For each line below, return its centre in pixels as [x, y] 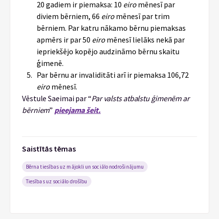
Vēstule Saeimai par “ [57, 98]
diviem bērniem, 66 [69, 16]
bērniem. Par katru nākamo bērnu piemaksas [111, 28]
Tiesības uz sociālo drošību [57, 181]
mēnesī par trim [142, 16]
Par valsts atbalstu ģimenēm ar [140, 98]
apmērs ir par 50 [64, 40]
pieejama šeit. [77, 110]
